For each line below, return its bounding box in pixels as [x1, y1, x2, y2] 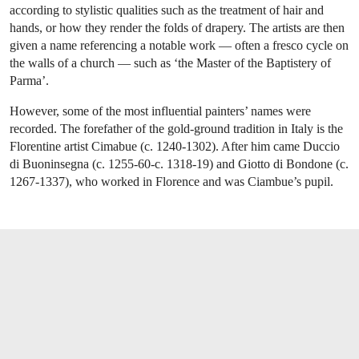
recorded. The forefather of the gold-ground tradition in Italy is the [10, 121, 343, 135]
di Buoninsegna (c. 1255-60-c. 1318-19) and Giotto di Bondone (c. [10, 156, 349, 171]
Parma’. [10, 73, 49, 87]
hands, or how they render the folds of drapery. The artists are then [10, 20, 345, 34]
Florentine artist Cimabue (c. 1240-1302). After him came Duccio [10, 139, 340, 153]
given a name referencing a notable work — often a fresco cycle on [10, 38, 349, 52]
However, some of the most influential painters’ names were [10, 103, 311, 118]
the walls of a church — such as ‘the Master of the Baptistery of [10, 55, 331, 70]
